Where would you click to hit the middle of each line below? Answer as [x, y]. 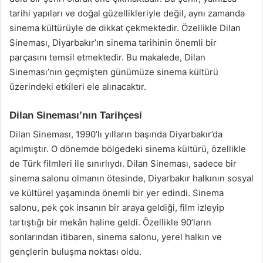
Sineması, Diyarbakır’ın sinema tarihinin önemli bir [113, 42]
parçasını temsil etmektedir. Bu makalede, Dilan [107, 57]
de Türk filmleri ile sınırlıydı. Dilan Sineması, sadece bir [123, 163]
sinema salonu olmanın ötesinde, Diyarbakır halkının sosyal [131, 178]
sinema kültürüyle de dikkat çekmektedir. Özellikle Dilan [125, 28]
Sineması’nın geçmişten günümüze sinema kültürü [114, 72]
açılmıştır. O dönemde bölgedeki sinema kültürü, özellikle [128, 149]
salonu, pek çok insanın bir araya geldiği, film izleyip [117, 208]
